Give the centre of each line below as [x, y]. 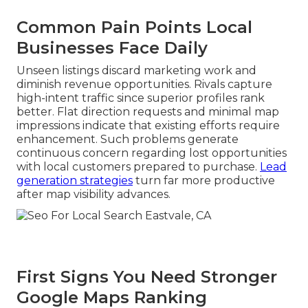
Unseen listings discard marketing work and [136, 71]
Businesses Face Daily [112, 48]
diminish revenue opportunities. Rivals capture [144, 85]
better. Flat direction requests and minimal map [148, 112]
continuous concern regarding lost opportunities [152, 153]
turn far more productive [204, 181]
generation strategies [75, 181]
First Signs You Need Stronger [147, 276]
